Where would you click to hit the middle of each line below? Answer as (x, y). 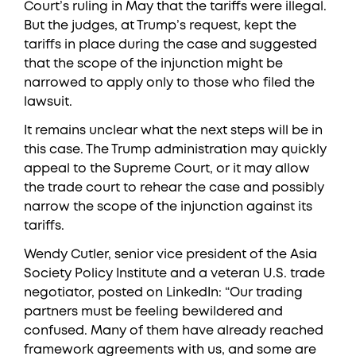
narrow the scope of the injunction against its (168, 207)
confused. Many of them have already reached (174, 331)
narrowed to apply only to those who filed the (169, 83)
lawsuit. (48, 102)
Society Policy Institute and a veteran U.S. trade (174, 274)
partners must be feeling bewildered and (153, 312)
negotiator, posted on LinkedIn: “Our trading (163, 293)
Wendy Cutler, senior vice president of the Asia (170, 255)
